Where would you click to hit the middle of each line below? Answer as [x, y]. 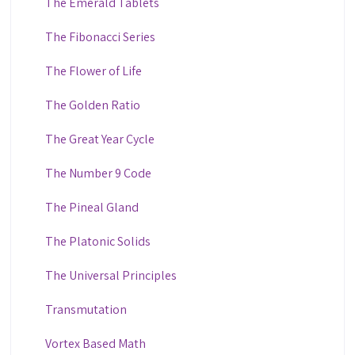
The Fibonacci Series [100, 36]
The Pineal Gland [92, 207]
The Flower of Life [93, 71]
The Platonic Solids [97, 241]
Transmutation [86, 309]
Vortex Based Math [95, 343]
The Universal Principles [111, 275]
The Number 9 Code [98, 173]
